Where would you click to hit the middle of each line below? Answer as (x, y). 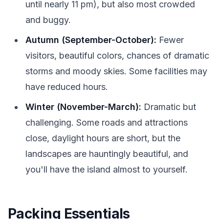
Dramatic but (169, 107)
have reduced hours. (67, 87)
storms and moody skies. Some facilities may (116, 71)
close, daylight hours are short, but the (103, 138)
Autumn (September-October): (91, 40)
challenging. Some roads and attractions (107, 122)
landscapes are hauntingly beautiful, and (107, 153)
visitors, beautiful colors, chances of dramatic (117, 55)
